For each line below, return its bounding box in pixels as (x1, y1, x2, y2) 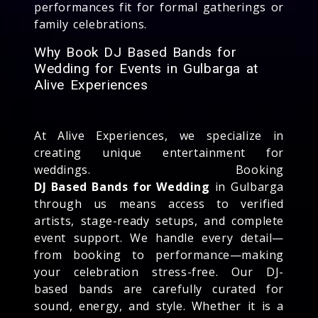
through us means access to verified (34, 195, 284, 212)
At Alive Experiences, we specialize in (34, 127, 284, 143)
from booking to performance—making (34, 246, 284, 263)
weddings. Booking (34, 161, 284, 177)
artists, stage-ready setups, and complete (34, 212, 284, 229)
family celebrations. (34, 16, 147, 32)
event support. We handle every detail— (34, 229, 284, 246)
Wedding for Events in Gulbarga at (34, 60, 258, 77)
